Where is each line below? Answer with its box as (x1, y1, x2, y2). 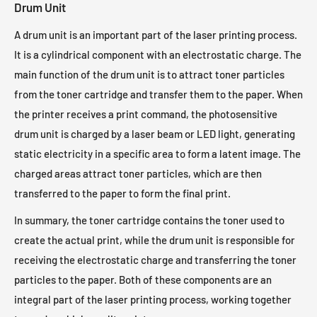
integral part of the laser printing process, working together (14, 293, 292, 306)
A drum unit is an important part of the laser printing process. (14, 28, 297, 41)
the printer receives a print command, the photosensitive (14, 107, 277, 120)
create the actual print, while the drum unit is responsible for (14, 234, 295, 247)
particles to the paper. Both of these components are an (14, 273, 272, 287)
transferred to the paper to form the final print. (14, 186, 231, 200)
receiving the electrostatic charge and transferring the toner (14, 253, 296, 267)
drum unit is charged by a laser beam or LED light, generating (14, 127, 295, 140)
